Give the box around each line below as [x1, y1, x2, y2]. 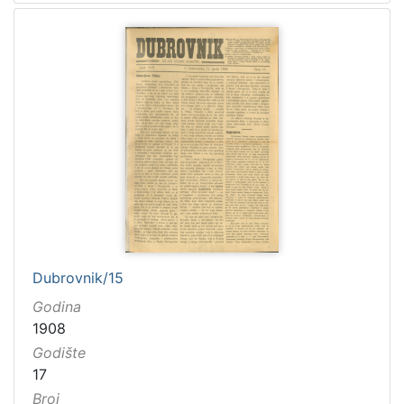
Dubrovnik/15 [32, 268, 124, 287]
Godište [32, 343, 86, 362]
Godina [32, 297, 81, 316]
